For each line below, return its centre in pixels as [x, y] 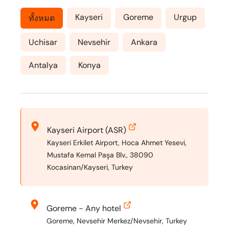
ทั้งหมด [42, 18]
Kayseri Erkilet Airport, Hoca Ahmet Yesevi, [117, 143]
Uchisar [43, 42]
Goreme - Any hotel [84, 208]
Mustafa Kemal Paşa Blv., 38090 [100, 155]
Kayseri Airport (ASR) [87, 130]
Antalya [43, 65]
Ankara [144, 42]
